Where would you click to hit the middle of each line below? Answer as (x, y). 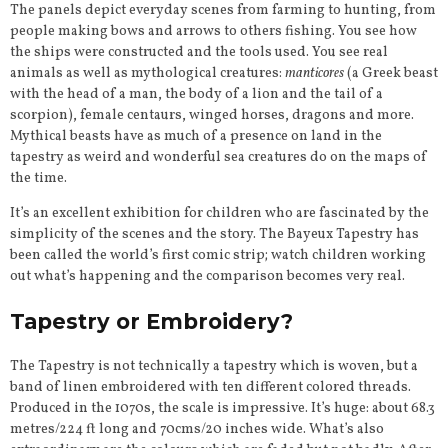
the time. (38, 178)
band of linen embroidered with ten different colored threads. (210, 387)
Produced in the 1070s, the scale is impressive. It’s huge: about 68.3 (222, 408)
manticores (314, 73)
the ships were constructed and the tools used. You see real (199, 52)
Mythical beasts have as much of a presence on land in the (196, 136)
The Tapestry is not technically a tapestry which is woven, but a (214, 366)
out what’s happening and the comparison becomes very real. (207, 276)
